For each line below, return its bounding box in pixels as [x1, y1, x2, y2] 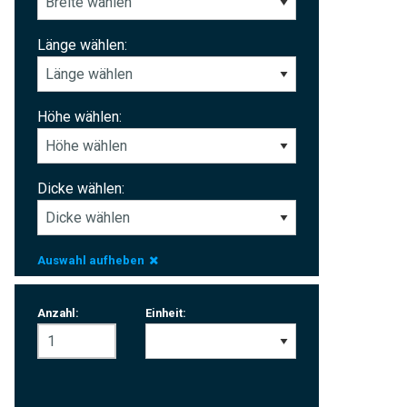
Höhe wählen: [37, 108, 122, 125]
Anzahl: [37, 306, 79, 320]
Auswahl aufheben [37, 253, 144, 267]
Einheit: [144, 306, 186, 320]
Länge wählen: [37, 36, 127, 54]
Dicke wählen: [37, 180, 124, 197]
